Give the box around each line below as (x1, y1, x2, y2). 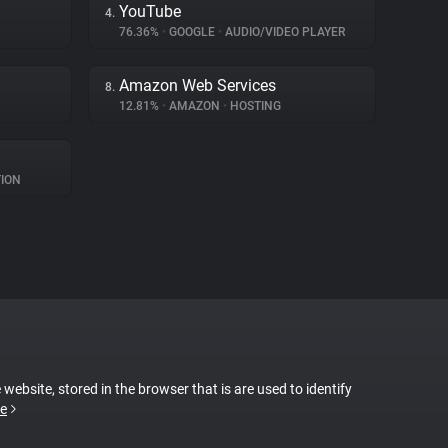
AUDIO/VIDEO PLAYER (222, 25, 345, 39)
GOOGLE (166, 25, 218, 39)
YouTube (119, 2, 181, 21)
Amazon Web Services (119, 76, 276, 95)
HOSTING (227, 99, 281, 113)
